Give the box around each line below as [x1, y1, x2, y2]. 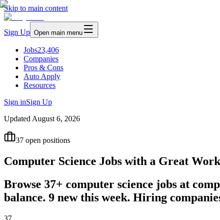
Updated [4, 114, 32, 123]
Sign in [4, 98, 26, 106]
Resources [24, 81, 55, 89]
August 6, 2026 [32, 114, 80, 123]
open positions [24, 136, 70, 144]
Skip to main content [4, 4, 68, 12]
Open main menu [34, 29, 82, 36]
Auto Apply [24, 72, 60, 81]
